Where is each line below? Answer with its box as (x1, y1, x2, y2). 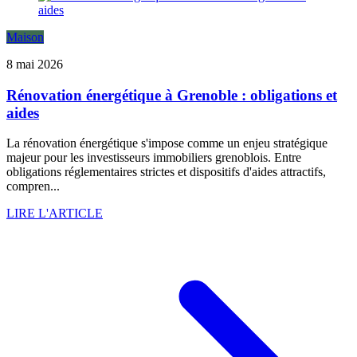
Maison (6, 30, 44, 45)
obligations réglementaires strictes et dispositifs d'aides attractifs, (6, 165, 326, 179)
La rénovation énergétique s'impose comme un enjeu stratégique (6, 136, 328, 151)
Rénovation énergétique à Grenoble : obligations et (6, 86, 337, 104)
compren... (6, 179, 60, 194)
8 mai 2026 (6, 57, 63, 72)
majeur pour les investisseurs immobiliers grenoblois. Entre (6, 151, 301, 165)
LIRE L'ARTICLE (6, 206, 103, 221)
